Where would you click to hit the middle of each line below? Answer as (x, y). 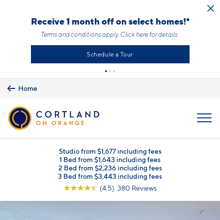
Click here (134, 34)
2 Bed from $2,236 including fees (110, 167)
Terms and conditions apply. (81, 34)
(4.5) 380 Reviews (128, 188)
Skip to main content (36, 9)
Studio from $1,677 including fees (110, 151)
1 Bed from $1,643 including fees (110, 159)
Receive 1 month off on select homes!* (110, 21)
